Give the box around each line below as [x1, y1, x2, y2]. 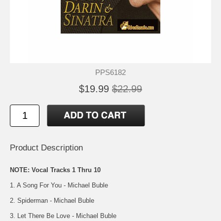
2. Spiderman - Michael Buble [10, 196, 94, 204]
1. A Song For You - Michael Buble [10, 181, 108, 189]
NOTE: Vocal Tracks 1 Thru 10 [10, 166, 101, 174]
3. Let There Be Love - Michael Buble [10, 212, 116, 220]
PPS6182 [95, 68, 126, 76]
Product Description [10, 143, 83, 152]
